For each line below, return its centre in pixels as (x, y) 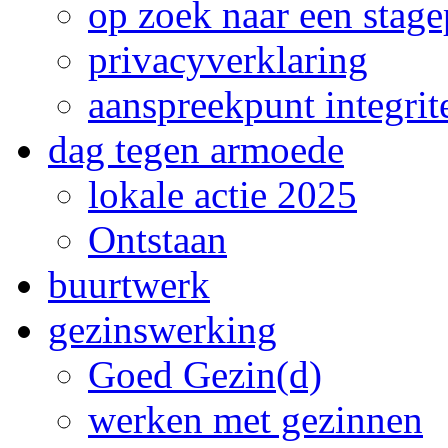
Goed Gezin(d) (205, 375)
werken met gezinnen (255, 420)
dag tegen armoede (196, 150)
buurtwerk (129, 285)
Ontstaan (157, 240)
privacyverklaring (228, 60)
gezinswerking (162, 330)
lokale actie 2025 (222, 195)
